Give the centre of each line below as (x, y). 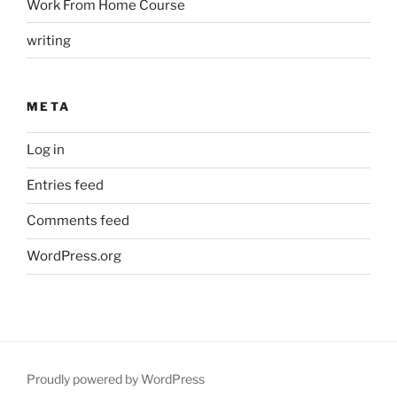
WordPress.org (74, 257)
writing (49, 40)
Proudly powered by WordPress (116, 378)
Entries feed (65, 186)
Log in (46, 150)
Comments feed (78, 221)
